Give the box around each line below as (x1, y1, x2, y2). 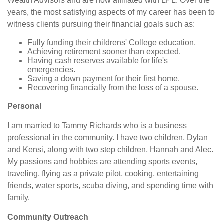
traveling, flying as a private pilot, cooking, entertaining (7, 169, 199, 178)
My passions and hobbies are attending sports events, (7, 157, 197, 166)
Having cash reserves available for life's (27, 56, 168, 65)
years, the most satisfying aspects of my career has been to (7, 8, 215, 16)
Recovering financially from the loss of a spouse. (27, 83, 198, 92)
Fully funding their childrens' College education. (27, 38, 196, 47)
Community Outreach (7, 213, 88, 221)
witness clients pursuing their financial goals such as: (7, 20, 195, 28)
